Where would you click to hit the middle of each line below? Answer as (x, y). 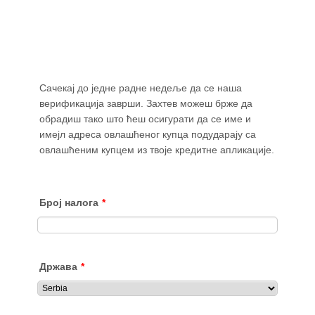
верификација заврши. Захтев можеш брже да (146, 103)
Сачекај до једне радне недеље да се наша (141, 88)
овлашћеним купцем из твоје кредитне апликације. (157, 150)
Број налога (69, 202)
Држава (58, 266)
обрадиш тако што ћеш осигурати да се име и (145, 119)
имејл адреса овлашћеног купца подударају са (148, 134)
